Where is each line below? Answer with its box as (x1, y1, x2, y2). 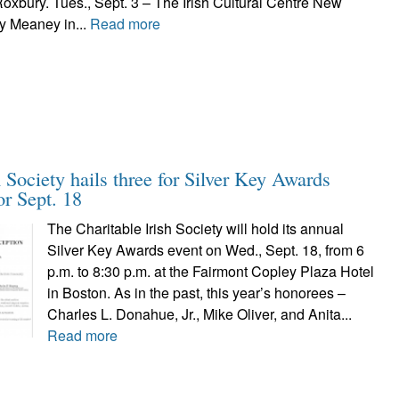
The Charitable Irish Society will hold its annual (46, 218, 344, 239)
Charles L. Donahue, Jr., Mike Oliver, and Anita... (46, 304, 352, 324)
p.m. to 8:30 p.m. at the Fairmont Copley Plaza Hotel (46, 261, 374, 281)
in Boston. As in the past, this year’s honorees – (46, 282, 346, 303)
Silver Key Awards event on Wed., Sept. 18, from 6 (46, 240, 364, 260)
